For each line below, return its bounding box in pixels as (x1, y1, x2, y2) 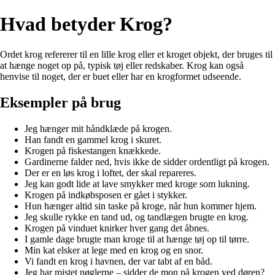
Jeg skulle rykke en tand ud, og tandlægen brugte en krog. (25, 211, 249, 222)
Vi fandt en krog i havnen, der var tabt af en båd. (25, 255, 212, 266)
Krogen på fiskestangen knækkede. (25, 145, 161, 156)
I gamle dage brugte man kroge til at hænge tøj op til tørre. (25, 233, 249, 244)
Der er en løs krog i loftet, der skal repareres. (25, 167, 196, 178)
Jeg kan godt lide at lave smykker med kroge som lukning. (25, 178, 250, 189)
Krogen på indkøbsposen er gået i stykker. (25, 189, 187, 200)
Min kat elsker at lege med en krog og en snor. (25, 244, 203, 255)
